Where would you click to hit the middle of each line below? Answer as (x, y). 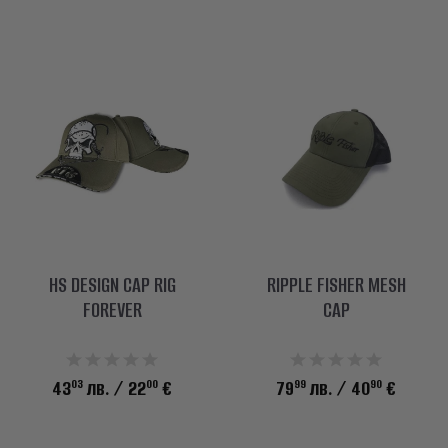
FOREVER (112, 309)
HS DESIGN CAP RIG (112, 284)
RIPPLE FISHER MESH (336, 284)
